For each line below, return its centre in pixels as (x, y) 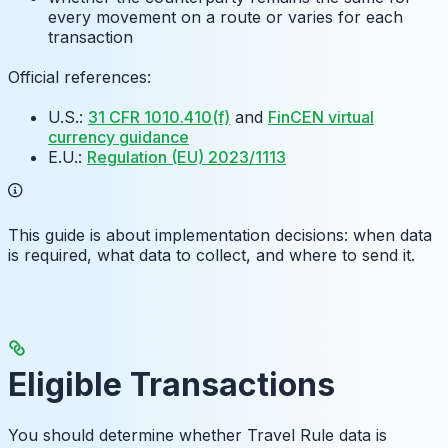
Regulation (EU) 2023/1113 (186, 157)
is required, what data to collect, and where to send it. (211, 255)
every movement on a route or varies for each (225, 17)
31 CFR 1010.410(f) (159, 117)
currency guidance (118, 137)
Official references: (79, 77)
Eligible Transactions (171, 384)
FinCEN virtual (321, 117)
